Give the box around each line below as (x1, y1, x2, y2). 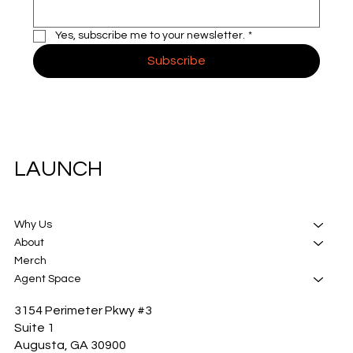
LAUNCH (13, 157, 102, 180)
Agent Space (13, 273, 81, 285)
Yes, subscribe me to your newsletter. (54, 30, 245, 42)
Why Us (13, 219, 52, 231)
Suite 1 (13, 321, 54, 335)
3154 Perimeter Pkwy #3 (13, 304, 152, 318)
